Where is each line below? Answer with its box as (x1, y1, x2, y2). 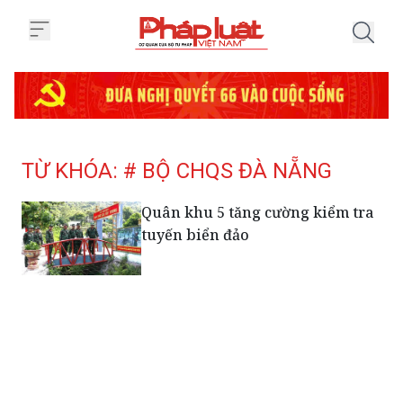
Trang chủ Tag (201, 51, 287, 68)
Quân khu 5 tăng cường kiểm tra (141, 201, 375, 222)
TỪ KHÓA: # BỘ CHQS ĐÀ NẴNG (22, 157, 332, 184)
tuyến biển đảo (141, 224, 250, 245)
